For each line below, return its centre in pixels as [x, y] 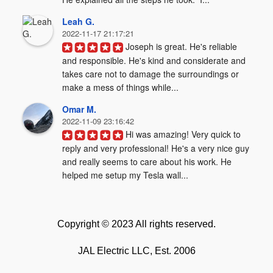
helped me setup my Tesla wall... [126, 175]
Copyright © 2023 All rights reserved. [136, 224]
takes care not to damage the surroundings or [151, 74]
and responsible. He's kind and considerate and [154, 61]
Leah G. [79, 21]
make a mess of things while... [121, 87]
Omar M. [80, 109]
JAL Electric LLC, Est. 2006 [136, 250]
